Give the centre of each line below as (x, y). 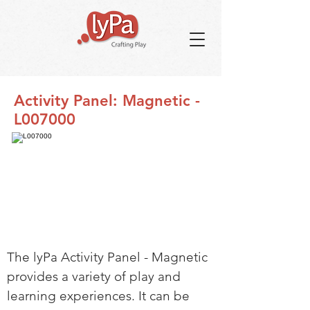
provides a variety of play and (94, 276)
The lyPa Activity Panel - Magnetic (107, 257)
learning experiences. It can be (98, 296)
